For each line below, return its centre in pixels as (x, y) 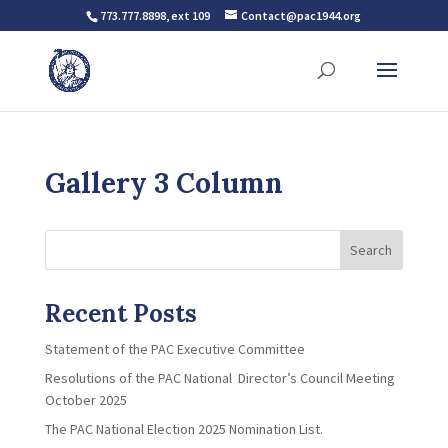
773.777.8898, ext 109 (155, 15)
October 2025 (85, 400)
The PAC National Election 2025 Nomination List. (183, 429)
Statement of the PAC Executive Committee (174, 349)
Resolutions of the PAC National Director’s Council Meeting (219, 378)
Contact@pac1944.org (301, 15)
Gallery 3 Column (163, 183)
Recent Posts (120, 313)
